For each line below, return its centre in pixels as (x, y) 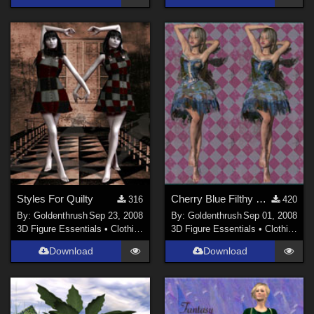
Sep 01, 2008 (270, 216)
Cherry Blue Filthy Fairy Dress (261, 198)
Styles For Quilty (55, 198)
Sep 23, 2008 (116, 216)
